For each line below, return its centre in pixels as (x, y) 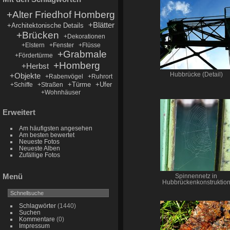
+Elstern (33, 45)
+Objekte (25, 75)
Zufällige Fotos (39, 155)
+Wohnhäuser (61, 92)
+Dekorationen (85, 36)
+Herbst (35, 66)
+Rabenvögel (64, 76)
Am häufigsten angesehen (55, 128)
